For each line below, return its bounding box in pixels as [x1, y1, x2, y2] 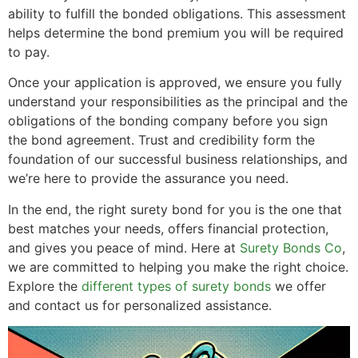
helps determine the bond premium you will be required [8, 24, 344, 41]
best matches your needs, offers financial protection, [8, 220, 328, 237]
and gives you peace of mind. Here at [8, 239, 240, 256]
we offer [271, 277, 326, 294]
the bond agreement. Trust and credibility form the [8, 132, 315, 149]
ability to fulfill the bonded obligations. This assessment [8, 5, 346, 22]
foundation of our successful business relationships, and [8, 151, 348, 168]
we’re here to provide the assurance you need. [8, 170, 288, 187]
